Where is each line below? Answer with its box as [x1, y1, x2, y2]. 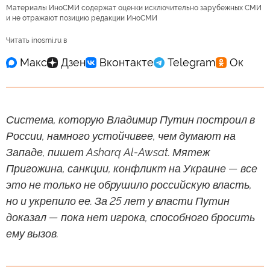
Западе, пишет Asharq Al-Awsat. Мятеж [6, 145, 210, 159]
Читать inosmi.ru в [6, 36, 67, 45]
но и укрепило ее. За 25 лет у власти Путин [6, 194, 230, 207]
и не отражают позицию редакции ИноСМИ [6, 13, 157, 22]
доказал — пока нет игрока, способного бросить [6, 210, 255, 224]
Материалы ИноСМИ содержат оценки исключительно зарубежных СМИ [6, 3, 262, 12]
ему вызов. [6, 227, 58, 240]
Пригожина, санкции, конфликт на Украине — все [6, 162, 257, 175]
